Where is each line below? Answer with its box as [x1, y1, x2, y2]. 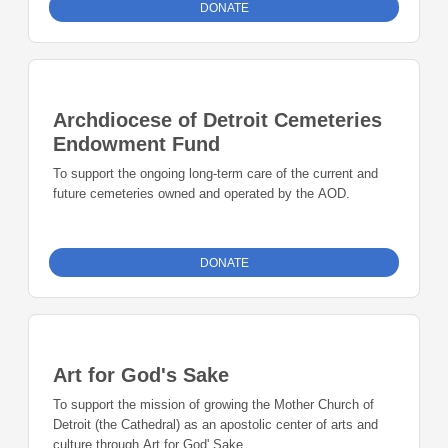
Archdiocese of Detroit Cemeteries [53, 109, 382, 132]
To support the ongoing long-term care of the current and [53, 166, 378, 182]
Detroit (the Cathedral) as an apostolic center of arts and [53, 417, 378, 433]
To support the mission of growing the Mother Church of [53, 397, 374, 413]
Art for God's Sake [53, 364, 229, 387]
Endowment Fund [53, 133, 220, 156]
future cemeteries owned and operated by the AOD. [53, 186, 350, 202]
